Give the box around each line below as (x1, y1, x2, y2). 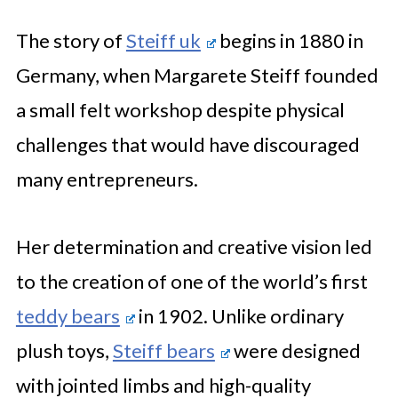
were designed (229, 338, 361, 362)
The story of (15, 28, 126, 52)
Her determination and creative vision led (15, 234, 372, 259)
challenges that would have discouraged (15, 131, 360, 156)
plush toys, (15, 338, 113, 362)
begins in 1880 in (215, 28, 363, 52)
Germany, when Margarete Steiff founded (15, 62, 378, 87)
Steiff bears (112, 338, 215, 362)
